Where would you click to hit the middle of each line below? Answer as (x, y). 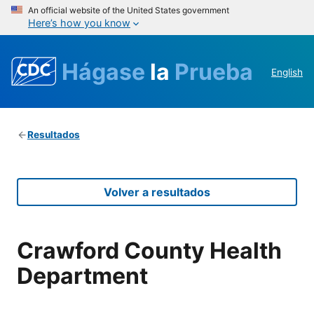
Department (82, 275)
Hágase (106, 71)
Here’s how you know (79, 23)
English (287, 73)
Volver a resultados (157, 192)
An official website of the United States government (129, 10)
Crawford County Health (149, 250)
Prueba (214, 71)
